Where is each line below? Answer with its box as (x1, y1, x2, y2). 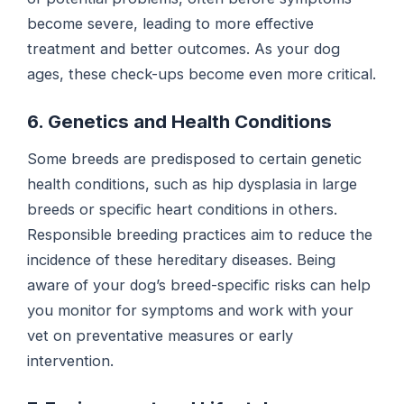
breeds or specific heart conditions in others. (27, 200, 338, 219)
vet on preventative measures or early (27, 326, 294, 345)
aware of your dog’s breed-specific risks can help (27, 276, 372, 295)
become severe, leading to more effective (27, 14, 315, 33)
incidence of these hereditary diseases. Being (27, 251, 336, 270)
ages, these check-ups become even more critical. (27, 65, 377, 84)
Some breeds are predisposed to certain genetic (27, 150, 363, 169)
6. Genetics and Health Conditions (27, 109, 333, 133)
